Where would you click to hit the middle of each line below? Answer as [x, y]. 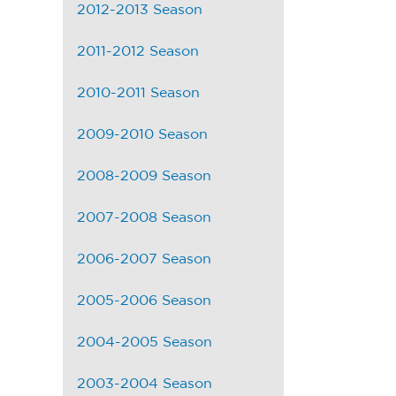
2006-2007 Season [144, 259]
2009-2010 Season [142, 135]
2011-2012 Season [138, 52]
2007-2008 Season [144, 218]
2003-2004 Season [145, 384]
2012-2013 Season [140, 10]
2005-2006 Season [144, 301]
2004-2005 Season [145, 343]
